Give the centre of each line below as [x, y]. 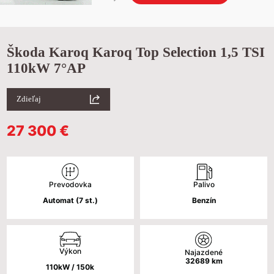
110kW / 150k [70, 267]
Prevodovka [70, 184]
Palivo [204, 184]
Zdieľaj [29, 99]
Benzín [204, 200]
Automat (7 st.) [70, 200]
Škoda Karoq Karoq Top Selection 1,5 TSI [135, 52]
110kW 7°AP [46, 68]
